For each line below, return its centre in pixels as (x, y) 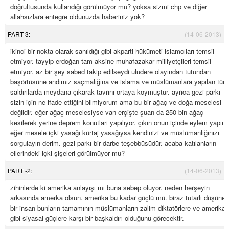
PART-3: (19, 34)
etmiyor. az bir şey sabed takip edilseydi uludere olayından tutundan (110, 72)
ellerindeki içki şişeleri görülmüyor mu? (67, 153)
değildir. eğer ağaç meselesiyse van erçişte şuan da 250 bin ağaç (107, 112)
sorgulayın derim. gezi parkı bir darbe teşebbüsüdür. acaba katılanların (113, 143)
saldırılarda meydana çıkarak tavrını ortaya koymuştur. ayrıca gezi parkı (115, 92)
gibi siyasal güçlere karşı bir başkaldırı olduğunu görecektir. (97, 218)
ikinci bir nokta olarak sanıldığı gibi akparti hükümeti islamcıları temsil (112, 51)
